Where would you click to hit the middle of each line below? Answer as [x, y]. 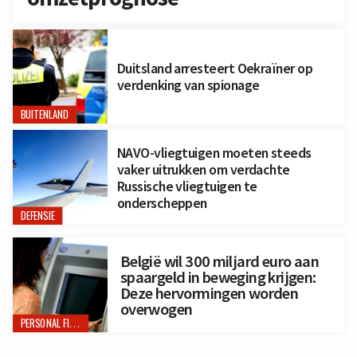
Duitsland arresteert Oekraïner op [215, 68]
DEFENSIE [37, 216]
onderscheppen [162, 202]
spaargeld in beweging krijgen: [218, 277]
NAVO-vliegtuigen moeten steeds [214, 152]
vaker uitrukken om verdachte [203, 169]
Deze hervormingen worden [209, 293]
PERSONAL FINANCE [75, 323]
